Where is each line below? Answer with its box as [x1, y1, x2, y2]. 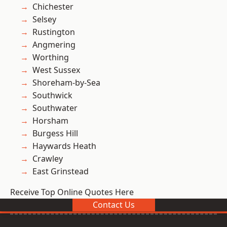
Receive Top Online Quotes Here [10, 186, 134, 198]
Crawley [32, 153, 63, 165]
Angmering [32, 39, 75, 51]
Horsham [32, 115, 68, 127]
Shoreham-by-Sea [32, 77, 100, 89]
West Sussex [32, 64, 80, 76]
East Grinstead [32, 166, 89, 177]
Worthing [32, 52, 69, 63]
